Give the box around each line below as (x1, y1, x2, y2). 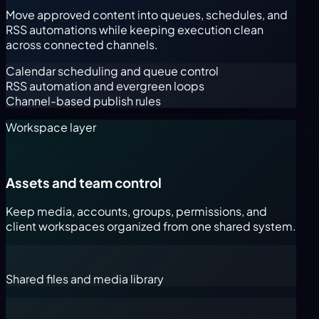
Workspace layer (6, 119, 96, 135)
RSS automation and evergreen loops (6, 78, 204, 93)
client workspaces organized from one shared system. (6, 219, 296, 234)
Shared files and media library (6, 271, 164, 287)
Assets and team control (6, 174, 162, 191)
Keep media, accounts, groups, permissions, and (6, 204, 267, 219)
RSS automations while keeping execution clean (6, 21, 263, 37)
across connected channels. (6, 36, 158, 52)
